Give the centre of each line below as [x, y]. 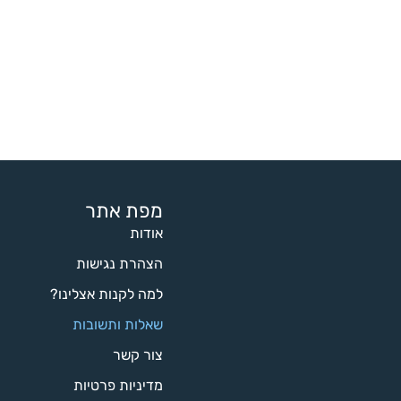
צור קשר [137, 355]
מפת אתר [124, 211]
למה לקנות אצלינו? [106, 294]
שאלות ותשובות [117, 325]
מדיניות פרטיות [118, 386]
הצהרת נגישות [119, 264]
